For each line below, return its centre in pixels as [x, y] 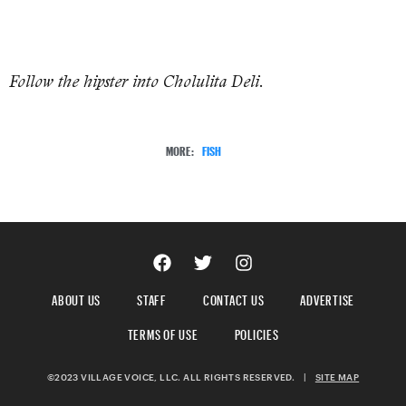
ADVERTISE [327, 298]
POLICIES [256, 333]
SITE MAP [337, 377]
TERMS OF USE [163, 333]
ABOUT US [76, 298]
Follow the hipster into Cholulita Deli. [136, 82]
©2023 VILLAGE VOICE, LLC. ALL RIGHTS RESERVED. [175, 377]
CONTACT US [233, 298]
